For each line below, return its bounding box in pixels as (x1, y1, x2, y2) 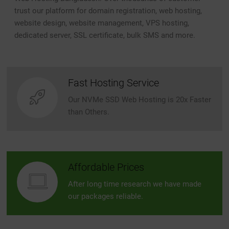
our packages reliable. (68, 192, 144, 201)
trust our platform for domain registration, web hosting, (14, 6, 202, 15)
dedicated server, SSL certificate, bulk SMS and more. (14, 31, 196, 40)
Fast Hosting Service (68, 77, 159, 89)
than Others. (68, 107, 110, 117)
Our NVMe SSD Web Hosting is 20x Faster (68, 95, 212, 104)
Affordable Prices (68, 161, 145, 173)
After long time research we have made (68, 179, 202, 189)
